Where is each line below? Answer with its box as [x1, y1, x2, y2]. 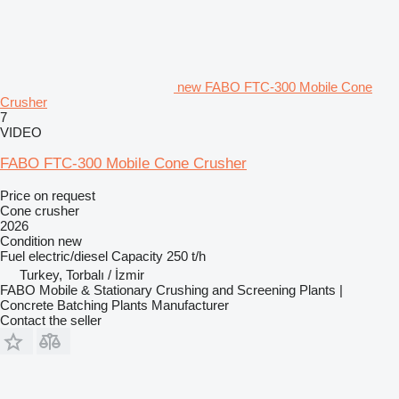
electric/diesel [28, 248, 108, 264]
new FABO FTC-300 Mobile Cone [177, 78, 372, 94]
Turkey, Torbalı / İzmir [20, 266, 144, 282]
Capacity [111, 248, 163, 264]
